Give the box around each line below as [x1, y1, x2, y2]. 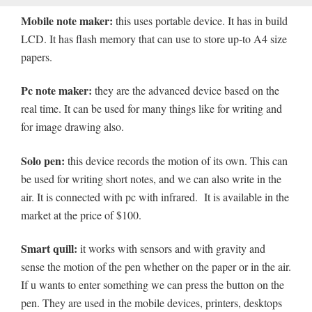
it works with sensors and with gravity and [77, 241, 265, 256]
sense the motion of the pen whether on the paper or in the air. [21, 259, 291, 274]
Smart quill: [21, 240, 77, 257]
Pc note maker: [21, 82, 92, 99]
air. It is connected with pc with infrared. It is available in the [21, 189, 289, 204]
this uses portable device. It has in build [113, 13, 288, 28]
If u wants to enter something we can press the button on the [21, 277, 284, 292]
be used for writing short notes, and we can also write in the [21, 171, 281, 186]
